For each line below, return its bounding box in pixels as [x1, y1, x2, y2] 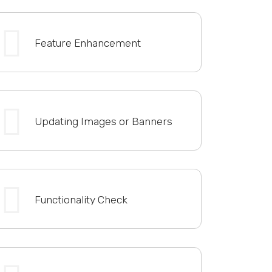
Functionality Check [34, 193, 127, 206]
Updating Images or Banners [34, 115, 172, 127]
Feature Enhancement [34, 36, 141, 49]
